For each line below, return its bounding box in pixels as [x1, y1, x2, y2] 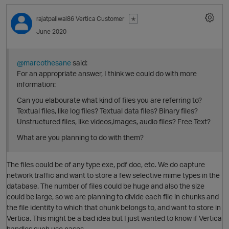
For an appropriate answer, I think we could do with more [17, 69, 197, 78]
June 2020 [36, 27, 66, 35]
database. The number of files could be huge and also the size [7, 181, 204, 190]
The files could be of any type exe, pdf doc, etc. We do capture [7, 159, 205, 169]
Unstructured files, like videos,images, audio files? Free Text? [17, 117, 211, 126]
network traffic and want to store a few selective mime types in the [7, 170, 220, 179]
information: [17, 80, 56, 89]
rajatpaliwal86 [36, 14, 74, 22]
